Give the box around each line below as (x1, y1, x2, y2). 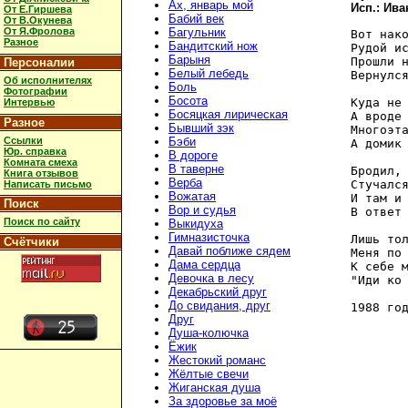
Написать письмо (4, 178, 92, 189)
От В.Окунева (4, 15, 72, 26)
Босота (168, 94, 208, 108)
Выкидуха (168, 217, 223, 231)
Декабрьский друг (168, 285, 267, 300)
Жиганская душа (168, 381, 260, 395)
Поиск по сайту (4, 216, 80, 228)
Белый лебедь (168, 66, 249, 81)
